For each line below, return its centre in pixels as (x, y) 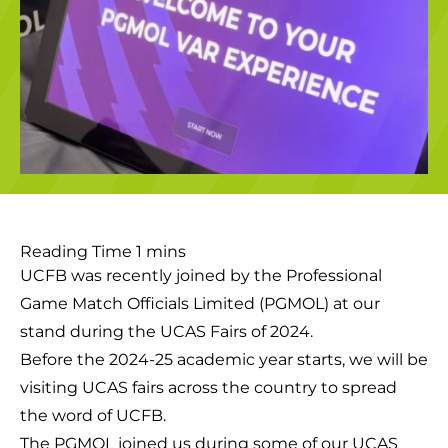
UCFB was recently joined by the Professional (201, 275)
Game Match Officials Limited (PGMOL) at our (200, 303)
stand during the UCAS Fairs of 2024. (166, 331)
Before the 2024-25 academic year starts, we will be (224, 359)
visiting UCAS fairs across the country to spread (208, 387)
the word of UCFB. (93, 415)
